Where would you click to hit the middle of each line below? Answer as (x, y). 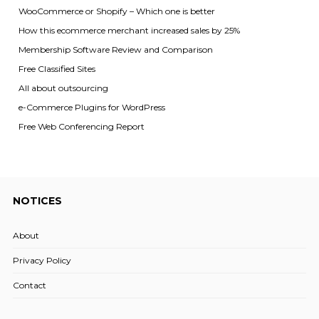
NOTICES (37, 201)
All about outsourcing (63, 88)
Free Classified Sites (57, 69)
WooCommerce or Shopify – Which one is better (116, 11)
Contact (29, 285)
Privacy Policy (42, 260)
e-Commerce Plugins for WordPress (91, 108)
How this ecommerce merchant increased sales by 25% (129, 31)
